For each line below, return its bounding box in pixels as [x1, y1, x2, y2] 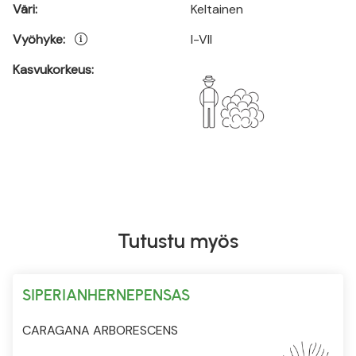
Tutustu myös [118, 227, 238, 253]
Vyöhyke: [13, 31, 65, 48]
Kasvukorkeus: [13, 61, 94, 79]
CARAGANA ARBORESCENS [22, 321, 178, 339]
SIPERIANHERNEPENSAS [22, 284, 190, 304]
